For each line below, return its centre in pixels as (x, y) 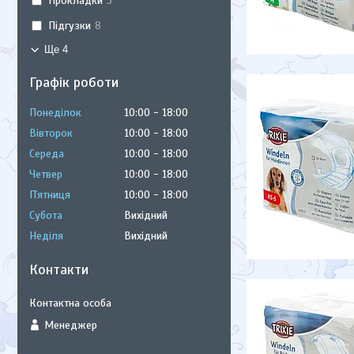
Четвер (46, 174)
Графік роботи (74, 82)
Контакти (59, 269)
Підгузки (69, 25)
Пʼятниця (50, 195)
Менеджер (71, 325)
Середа (47, 154)
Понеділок (55, 113)
